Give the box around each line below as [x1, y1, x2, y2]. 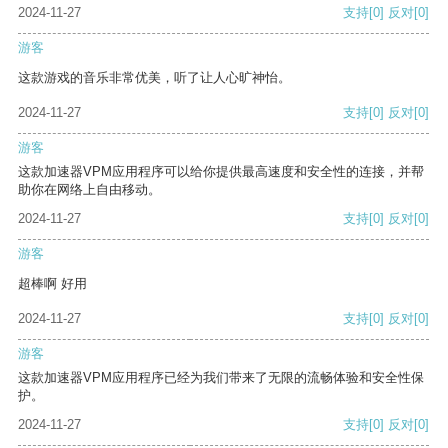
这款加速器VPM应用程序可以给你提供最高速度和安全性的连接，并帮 [18, 164, 424, 180]
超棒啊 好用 [18, 276, 87, 292]
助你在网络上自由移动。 [18, 182, 161, 198]
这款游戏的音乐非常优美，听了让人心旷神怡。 [18, 70, 291, 86]
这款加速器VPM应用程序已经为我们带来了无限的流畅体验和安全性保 [18, 370, 424, 386]
